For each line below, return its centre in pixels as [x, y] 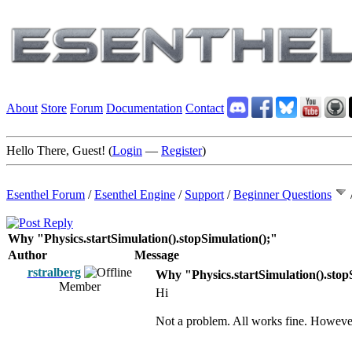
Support [204, 194]
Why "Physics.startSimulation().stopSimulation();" [143, 238]
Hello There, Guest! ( [59, 150]
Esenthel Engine [135, 194]
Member [79, 286]
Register [181, 150]
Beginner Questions [282, 194]
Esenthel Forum [46, 194]
